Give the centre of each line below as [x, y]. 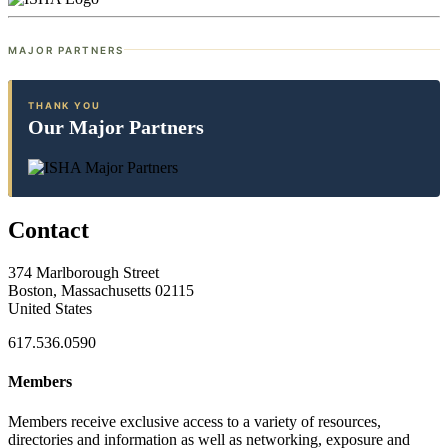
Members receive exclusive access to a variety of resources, [194, 421]
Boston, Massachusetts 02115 [101, 291]
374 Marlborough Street [83, 273]
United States [50, 309]
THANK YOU [64, 105]
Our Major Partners [116, 127]
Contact [48, 230]
